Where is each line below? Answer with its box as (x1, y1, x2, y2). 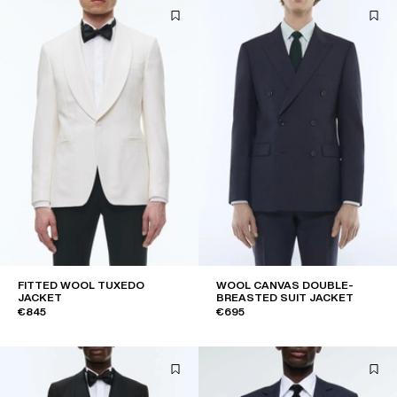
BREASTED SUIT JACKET (216, 292, 354, 304)
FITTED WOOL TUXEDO (18, 279, 144, 292)
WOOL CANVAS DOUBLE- (216, 279, 354, 292)
